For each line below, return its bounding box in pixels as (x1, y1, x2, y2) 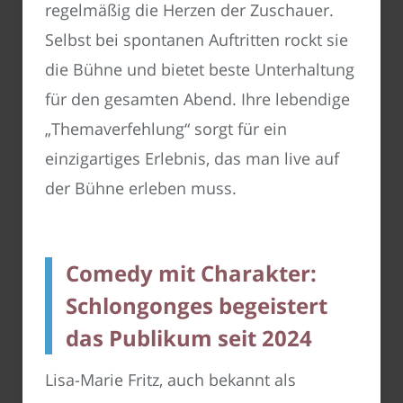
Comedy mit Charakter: (66, 258, 317, 289)
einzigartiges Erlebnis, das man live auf (45, 148, 339, 170)
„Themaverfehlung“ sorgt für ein (45, 118, 287, 140)
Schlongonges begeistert (66, 291, 327, 321)
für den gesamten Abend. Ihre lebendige (45, 88, 350, 111)
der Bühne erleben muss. (45, 177, 237, 200)
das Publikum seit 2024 (66, 323, 312, 354)
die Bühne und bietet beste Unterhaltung (45, 58, 354, 81)
